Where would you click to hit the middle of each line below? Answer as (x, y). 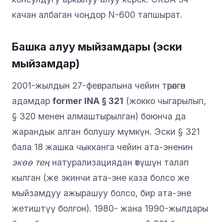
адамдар (32, 101)
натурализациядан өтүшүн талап (119, 162)
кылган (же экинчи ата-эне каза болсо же (101, 177)
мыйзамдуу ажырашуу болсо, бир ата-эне (102, 193)
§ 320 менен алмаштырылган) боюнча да (99, 116)
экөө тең (31, 162)
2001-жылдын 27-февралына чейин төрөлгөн (99, 85)
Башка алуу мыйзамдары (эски (97, 46)
